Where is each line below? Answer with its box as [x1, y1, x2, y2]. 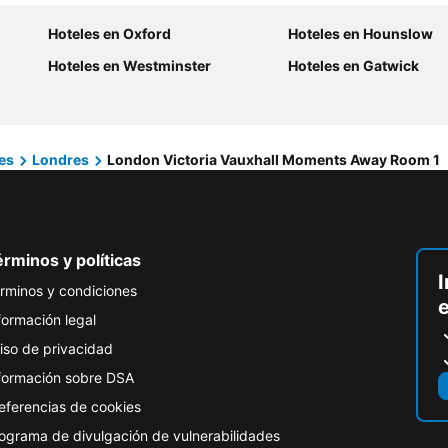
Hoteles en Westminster [48, 57, 211, 74]
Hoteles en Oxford [48, 25, 171, 42]
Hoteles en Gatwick [288, 57, 419, 74]
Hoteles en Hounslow [288, 25, 433, 42]
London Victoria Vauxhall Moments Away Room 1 [107, 151, 440, 168]
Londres [32, 151, 89, 168]
